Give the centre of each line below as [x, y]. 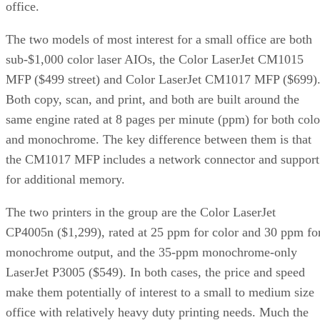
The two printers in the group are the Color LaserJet [141, 212]
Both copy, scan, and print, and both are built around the [152, 99]
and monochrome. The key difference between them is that [159, 139]
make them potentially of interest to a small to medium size [160, 292]
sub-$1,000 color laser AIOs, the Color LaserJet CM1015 [155, 59]
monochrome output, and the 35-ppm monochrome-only [151, 252]
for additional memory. [65, 179]
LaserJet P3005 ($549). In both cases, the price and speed [155, 272]
